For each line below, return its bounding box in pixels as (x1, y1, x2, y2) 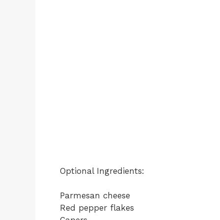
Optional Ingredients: (60, 165, 144, 176)
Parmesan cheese (60, 191, 130, 200)
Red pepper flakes (60, 203, 134, 213)
